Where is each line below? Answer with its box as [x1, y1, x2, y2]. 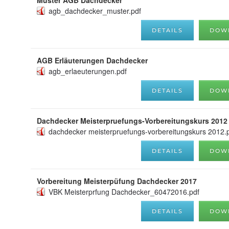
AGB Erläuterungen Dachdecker [37, 55, 148, 65]
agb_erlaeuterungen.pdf [49, 65, 127, 76]
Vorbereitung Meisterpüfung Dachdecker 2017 [37, 175, 197, 186]
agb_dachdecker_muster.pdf [49, 5, 141, 16]
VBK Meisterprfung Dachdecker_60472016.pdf [49, 186, 199, 197]
